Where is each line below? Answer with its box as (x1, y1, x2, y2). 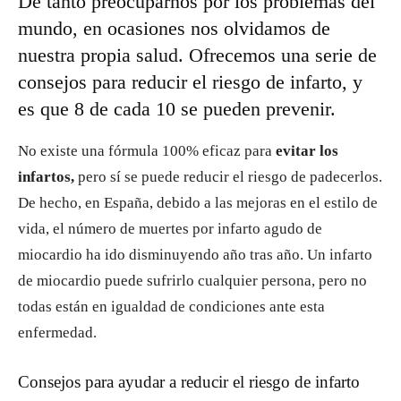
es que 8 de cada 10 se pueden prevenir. (18, 98, 336, 120)
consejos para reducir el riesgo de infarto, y (18, 71, 363, 93)
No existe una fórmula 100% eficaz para (18, 142, 276, 159)
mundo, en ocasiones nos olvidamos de (18, 17, 330, 39)
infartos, (18, 168, 74, 185)
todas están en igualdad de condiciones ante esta (18, 298, 325, 315)
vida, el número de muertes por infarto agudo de (18, 220, 322, 237)
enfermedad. (18, 324, 97, 341)
